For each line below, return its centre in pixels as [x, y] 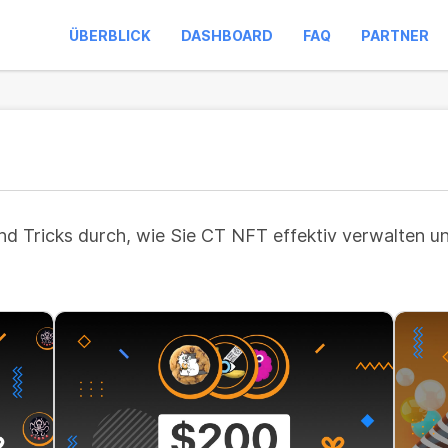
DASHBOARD [227, 35]
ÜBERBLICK [110, 35]
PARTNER [395, 35]
